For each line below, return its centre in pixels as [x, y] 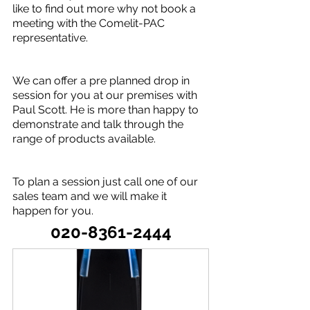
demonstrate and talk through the [99, 124]
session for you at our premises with [106, 95]
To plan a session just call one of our [107, 181]
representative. [50, 37]
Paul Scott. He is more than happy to [107, 109]
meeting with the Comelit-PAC [90, 23]
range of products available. [84, 138]
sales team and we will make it [91, 196]
